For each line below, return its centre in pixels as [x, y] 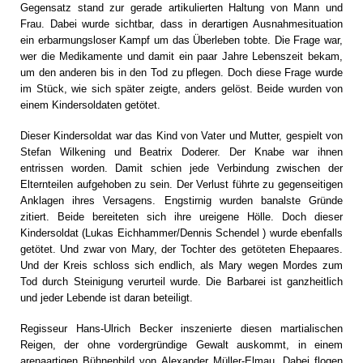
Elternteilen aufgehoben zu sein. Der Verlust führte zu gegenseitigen [181, 184]
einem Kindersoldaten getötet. [90, 105]
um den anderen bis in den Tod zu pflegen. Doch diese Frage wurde [181, 73]
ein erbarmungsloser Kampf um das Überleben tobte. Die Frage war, [181, 40]
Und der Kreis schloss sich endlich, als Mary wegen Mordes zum [181, 265]
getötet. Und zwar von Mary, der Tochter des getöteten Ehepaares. [181, 249]
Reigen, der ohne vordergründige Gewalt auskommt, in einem [181, 345]
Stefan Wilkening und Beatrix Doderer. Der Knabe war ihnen [181, 152]
